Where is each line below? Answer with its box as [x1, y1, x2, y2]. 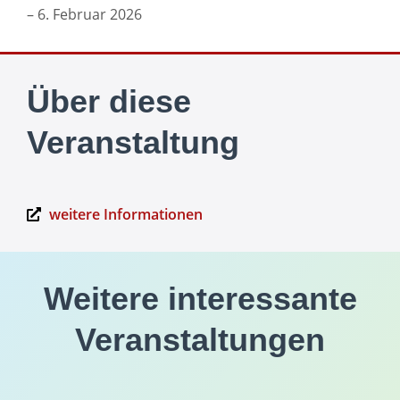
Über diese [27, 83, 191, 120]
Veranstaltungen [75, 321, 325, 359]
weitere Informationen [49, 204, 203, 225]
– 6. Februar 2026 [27, 4, 142, 24]
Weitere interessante [43, 280, 357, 318]
